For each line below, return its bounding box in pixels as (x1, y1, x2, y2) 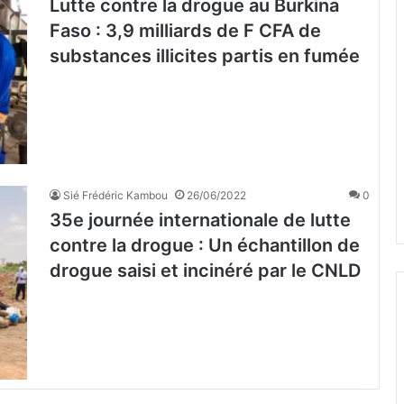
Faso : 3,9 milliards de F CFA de (50, 20, 321, 41)
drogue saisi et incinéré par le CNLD (50, 260, 361, 282)
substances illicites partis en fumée (50, 45, 360, 67)
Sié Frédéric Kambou (63, 188, 168, 203)
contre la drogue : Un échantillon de (50, 234, 360, 257)
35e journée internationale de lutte (50, 209, 351, 232)
